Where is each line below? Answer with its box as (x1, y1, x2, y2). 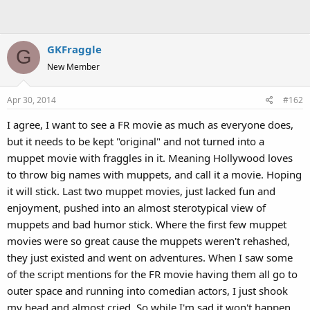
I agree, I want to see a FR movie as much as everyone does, (7, 118, 293, 131)
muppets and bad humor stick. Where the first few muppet (7, 217, 286, 231)
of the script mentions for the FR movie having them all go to (7, 267, 298, 281)
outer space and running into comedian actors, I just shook (7, 284, 288, 298)
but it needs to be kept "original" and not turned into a (7, 134, 264, 148)
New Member (47, 60, 100, 73)
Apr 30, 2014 (7, 94, 56, 106)
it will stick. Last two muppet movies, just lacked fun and (7, 184, 275, 198)
